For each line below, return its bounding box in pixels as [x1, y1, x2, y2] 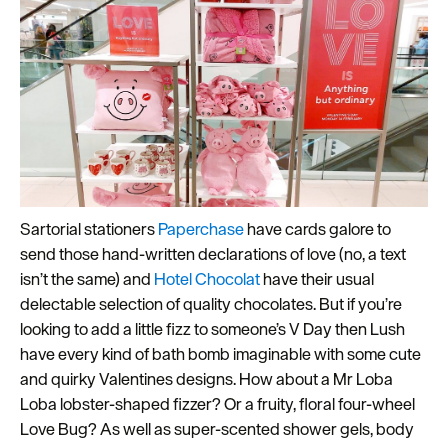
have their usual [260, 267, 374, 290]
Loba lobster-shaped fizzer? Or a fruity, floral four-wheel [20, 392, 415, 415]
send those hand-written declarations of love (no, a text [20, 242, 406, 265]
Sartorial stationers [20, 217, 158, 240]
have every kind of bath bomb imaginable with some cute [20, 342, 421, 365]
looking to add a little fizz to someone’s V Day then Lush [20, 317, 405, 340]
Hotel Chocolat [154, 267, 260, 290]
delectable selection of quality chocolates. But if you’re [20, 292, 402, 315]
